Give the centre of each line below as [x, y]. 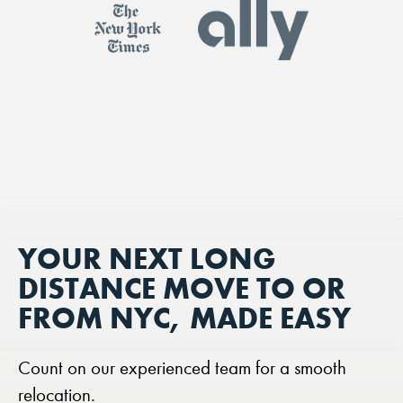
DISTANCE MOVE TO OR [182, 287]
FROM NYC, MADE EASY [184, 317]
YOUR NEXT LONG [147, 258]
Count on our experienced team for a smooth [182, 367]
